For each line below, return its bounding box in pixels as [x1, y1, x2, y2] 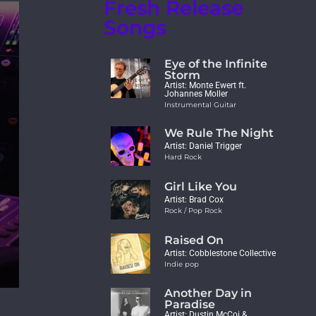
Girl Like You [164, 180, 238, 194]
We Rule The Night [164, 126, 274, 140]
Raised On [164, 233, 224, 248]
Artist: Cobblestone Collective [164, 248, 276, 259]
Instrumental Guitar [164, 99, 237, 109]
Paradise [164, 297, 216, 311]
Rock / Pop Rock [164, 206, 223, 216]
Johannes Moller [164, 88, 229, 99]
